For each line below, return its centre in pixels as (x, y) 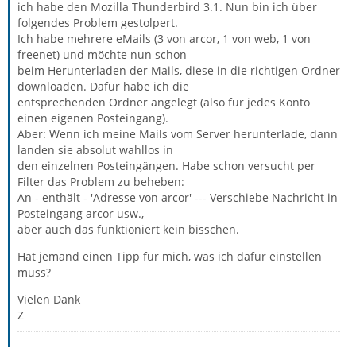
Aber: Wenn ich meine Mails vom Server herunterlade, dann (178, 134)
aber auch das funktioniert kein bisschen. (128, 229)
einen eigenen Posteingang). (93, 118)
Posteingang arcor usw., (81, 213)
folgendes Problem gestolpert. (98, 23)
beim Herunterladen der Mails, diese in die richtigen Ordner (179, 70)
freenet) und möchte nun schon (102, 54)
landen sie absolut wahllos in (95, 150)
